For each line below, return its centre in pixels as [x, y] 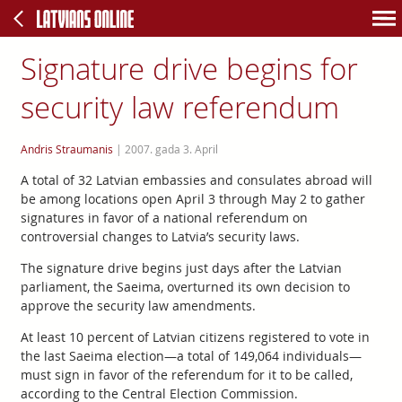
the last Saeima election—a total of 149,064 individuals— [191, 356]
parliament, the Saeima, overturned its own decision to [185, 287]
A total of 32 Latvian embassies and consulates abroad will [196, 180]
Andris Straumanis [66, 149]
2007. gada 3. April [171, 149]
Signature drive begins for [189, 69]
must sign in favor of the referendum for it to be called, [186, 375]
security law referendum [179, 107]
